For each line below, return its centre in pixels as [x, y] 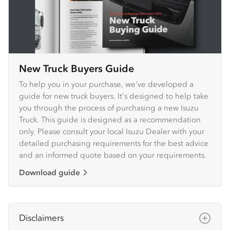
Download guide [50, 172]
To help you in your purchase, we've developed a [106, 84]
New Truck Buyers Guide [76, 69]
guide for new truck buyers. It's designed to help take [114, 96]
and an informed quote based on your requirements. [113, 155]
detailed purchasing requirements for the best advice [114, 143]
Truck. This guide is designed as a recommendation [110, 120]
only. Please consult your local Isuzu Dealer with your [112, 131]
